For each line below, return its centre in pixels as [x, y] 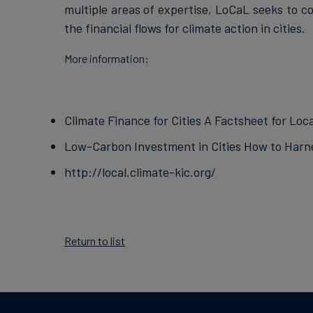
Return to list [94, 240]
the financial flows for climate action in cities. [184, 28]
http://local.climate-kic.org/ [140, 172]
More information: [106, 58]
